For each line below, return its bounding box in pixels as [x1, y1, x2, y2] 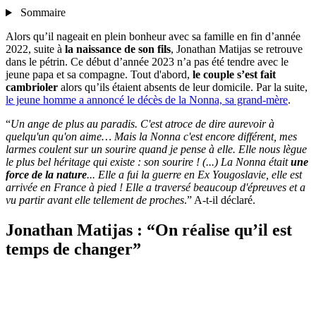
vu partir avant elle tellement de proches [6, 194, 184, 207]
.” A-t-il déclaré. [184, 194, 255, 207]
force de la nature [6, 169, 87, 181]
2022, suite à [6, 43, 65, 56]
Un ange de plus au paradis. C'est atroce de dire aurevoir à [11, 118, 274, 130]
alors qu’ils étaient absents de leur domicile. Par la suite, [58, 81, 308, 94]
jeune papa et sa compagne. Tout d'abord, [6, 68, 193, 81]
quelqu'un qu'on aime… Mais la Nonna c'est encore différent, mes [6, 130, 297, 143]
